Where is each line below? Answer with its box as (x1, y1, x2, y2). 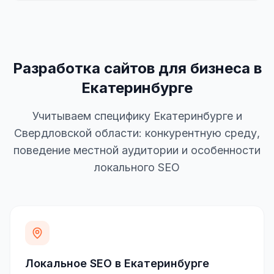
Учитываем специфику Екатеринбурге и (32, 109, 242, 123)
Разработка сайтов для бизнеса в (12, 59, 262, 78)
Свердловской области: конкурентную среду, (14, 127, 260, 140)
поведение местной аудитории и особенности (13, 144, 261, 157)
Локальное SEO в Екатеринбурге (25, 257, 209, 270)
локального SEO (94, 161, 180, 174)
